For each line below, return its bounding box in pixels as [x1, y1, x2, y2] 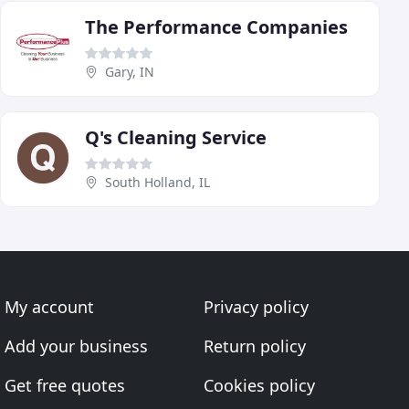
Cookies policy [203, 374, 315, 397]
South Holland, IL [105, 173, 210, 192]
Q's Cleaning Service [85, 125, 267, 151]
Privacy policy [203, 296, 309, 319]
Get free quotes [5, 374, 126, 397]
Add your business [5, 335, 149, 358]
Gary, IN [105, 63, 154, 81]
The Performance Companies [85, 15, 348, 40]
